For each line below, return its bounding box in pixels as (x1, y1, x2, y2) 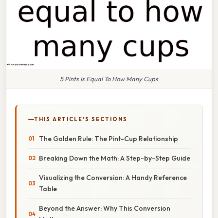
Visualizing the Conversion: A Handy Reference (39, 173, 187, 182)
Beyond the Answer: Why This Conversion (39, 203, 170, 213)
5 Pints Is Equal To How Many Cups (60, 74, 158, 83)
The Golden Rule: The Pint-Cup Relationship (39, 134, 178, 143)
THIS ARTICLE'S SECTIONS (34, 115, 127, 123)
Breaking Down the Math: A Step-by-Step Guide (39, 153, 190, 163)
